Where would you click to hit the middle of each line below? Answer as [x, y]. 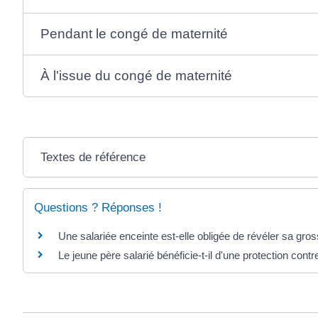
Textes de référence [93, 157]
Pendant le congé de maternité [135, 33]
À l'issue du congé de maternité [137, 75]
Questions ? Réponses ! [98, 207]
